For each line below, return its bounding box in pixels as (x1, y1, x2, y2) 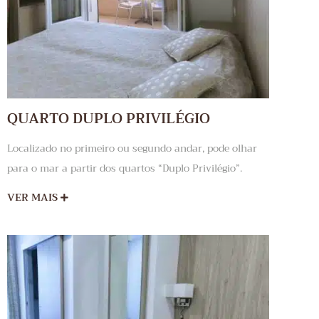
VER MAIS (7, 189, 61, 206)
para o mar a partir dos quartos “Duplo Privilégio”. (7, 159, 242, 177)
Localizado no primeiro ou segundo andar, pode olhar (7, 140, 257, 157)
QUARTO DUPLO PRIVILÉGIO (7, 106, 210, 132)
